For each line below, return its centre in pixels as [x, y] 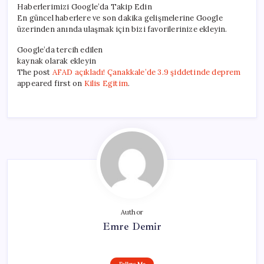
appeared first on [51, 84]
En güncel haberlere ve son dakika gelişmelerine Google [120, 18]
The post [35, 72]
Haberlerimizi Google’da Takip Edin [85, 7]
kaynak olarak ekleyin [57, 61]
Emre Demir [132, 227]
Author [132, 212]
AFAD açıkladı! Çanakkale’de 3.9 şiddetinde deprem [146, 72]
